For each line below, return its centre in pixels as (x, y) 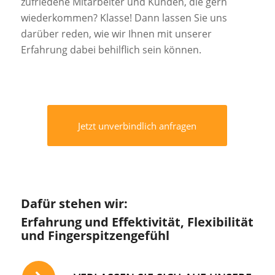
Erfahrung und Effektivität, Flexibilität (137, 222)
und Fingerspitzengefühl (95, 235)
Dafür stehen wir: (74, 203)
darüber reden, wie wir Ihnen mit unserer (116, 34)
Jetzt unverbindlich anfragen (137, 126)
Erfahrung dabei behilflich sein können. (111, 50)
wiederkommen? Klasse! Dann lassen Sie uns (124, 18)
